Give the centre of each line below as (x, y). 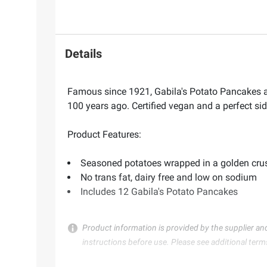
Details (83, 53)
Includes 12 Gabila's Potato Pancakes (159, 192)
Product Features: (104, 135)
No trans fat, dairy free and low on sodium (169, 178)
